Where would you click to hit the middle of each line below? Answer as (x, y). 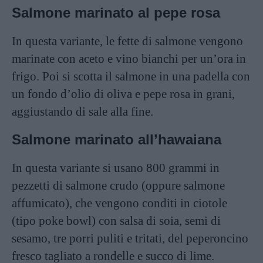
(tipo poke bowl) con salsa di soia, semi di (116, 221)
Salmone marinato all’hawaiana (117, 139)
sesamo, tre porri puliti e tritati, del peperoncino (130, 238)
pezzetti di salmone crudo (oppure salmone (118, 186)
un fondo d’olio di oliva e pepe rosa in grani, (123, 94)
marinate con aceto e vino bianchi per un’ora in (129, 59)
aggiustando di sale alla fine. (82, 112)
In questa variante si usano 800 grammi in (116, 168)
